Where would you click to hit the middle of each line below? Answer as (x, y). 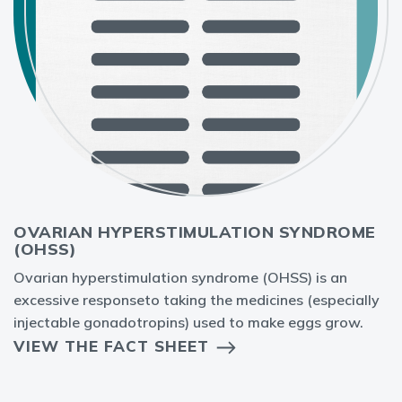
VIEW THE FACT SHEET (111, 346)
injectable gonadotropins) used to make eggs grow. (188, 322)
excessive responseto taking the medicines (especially (197, 300)
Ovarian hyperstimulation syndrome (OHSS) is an (180, 277)
